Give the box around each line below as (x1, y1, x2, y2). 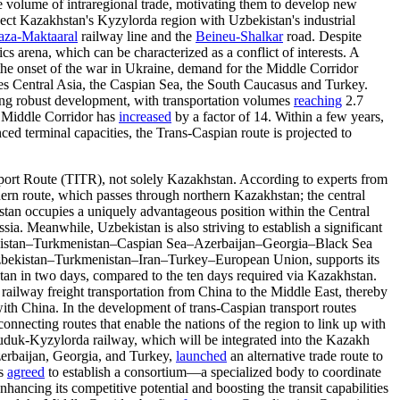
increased (119, 108, 171, 124)
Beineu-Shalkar (196, 28, 283, 44)
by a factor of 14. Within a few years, (171, 108, 384, 124)
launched (176, 347, 227, 363)
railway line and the (78, 28, 196, 44)
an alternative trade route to (227, 347, 383, 363)
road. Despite (283, 28, 362, 44)
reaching (294, 92, 342, 108)
